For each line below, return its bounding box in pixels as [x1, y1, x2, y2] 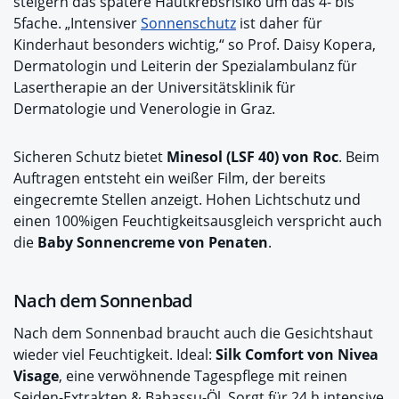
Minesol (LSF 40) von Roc [167, 146, 338, 167]
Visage [13, 365, 59, 386]
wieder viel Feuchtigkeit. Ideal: [13, 344, 216, 364]
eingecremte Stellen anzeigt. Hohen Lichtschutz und [13, 189, 361, 209]
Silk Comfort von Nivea [216, 344, 379, 364]
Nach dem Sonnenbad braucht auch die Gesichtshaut [13, 322, 373, 343]
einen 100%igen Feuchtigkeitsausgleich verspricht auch [13, 210, 382, 231]
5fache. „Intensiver [13, 12, 141, 33]
